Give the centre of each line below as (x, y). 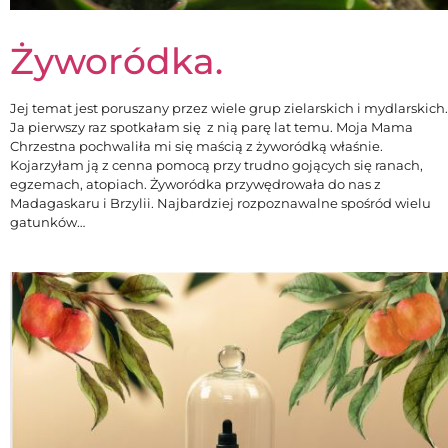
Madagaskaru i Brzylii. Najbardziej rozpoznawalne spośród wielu (220, 202)
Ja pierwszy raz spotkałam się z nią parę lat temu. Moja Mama (211, 126)
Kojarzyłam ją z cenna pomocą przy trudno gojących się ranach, (216, 164)
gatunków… (47, 221)
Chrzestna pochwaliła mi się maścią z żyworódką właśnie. (196, 145)
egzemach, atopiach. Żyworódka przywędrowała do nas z (195, 183)
